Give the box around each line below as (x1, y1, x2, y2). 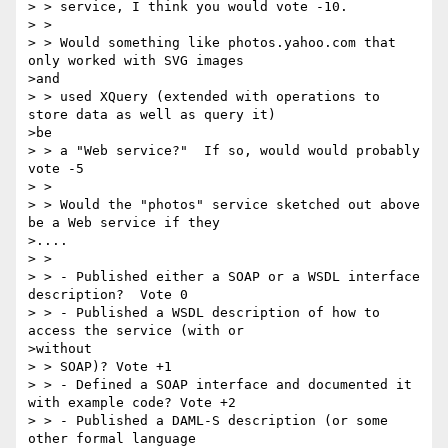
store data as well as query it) (28, 107, 276, 123)
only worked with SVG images (28, 53, 244, 69)
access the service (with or (28, 323, 244, 339)
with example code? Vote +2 (28, 395, 236, 411)
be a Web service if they (28, 215, 220, 231)
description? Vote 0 (28, 287, 188, 303)
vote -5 (28, 161, 84, 177)
